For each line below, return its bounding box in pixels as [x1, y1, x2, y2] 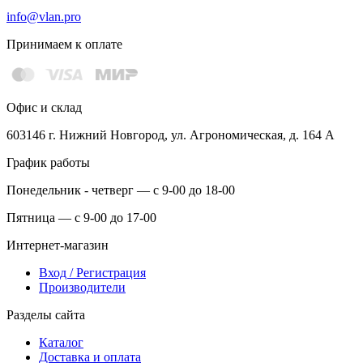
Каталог [39, 335, 83, 349]
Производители [39, 280, 126, 294]
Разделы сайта [6, 307, 85, 322]
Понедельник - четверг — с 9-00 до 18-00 [6, 182, 235, 197]
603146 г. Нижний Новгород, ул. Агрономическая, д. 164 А [6, 127, 335, 142]
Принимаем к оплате [6, 37, 122, 52]
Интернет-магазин [6, 237, 109, 252]
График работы [6, 155, 90, 169]
